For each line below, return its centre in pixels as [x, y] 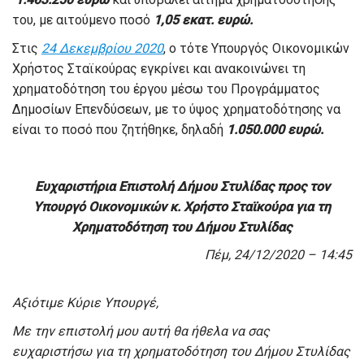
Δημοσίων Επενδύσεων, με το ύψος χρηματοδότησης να [176, 110]
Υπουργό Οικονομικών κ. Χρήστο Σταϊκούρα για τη [182, 207]
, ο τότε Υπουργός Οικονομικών [256, 49]
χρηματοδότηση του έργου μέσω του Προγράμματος [166, 89]
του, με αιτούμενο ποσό [83, 20]
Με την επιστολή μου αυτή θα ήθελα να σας [141, 331]
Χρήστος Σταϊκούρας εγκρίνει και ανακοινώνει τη [159, 69]
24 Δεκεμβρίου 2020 [102, 49]
